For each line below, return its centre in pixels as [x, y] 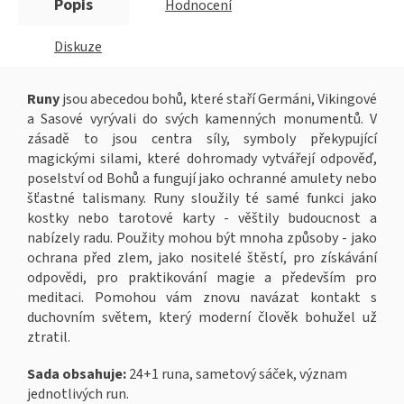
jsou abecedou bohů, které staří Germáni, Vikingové [218, 100]
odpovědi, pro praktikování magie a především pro [202, 278]
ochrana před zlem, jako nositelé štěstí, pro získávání [202, 258]
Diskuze [78, 47]
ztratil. [49, 338]
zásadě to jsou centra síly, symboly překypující [202, 139]
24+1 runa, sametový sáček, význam [237, 375]
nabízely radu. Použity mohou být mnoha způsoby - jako [202, 239]
